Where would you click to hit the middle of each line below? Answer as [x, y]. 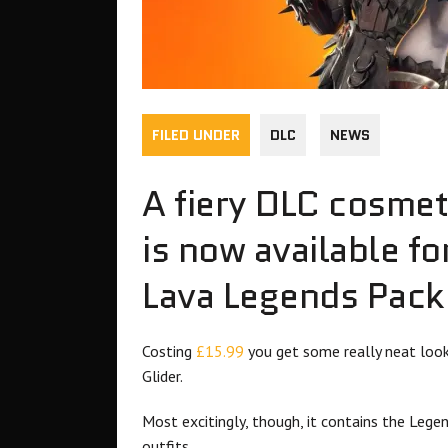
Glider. [162, 376]
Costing [169, 351]
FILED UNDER [196, 135]
